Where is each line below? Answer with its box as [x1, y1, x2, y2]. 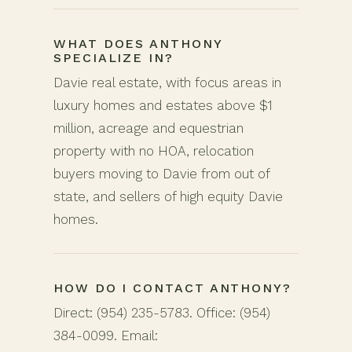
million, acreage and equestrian [53, 120, 244, 136]
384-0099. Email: [53, 327, 158, 343]
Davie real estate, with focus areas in [53, 75, 281, 90]
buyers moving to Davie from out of [53, 166, 269, 181]
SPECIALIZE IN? [53, 50, 174, 65]
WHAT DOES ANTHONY [53, 36, 222, 51]
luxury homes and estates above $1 [53, 97, 273, 113]
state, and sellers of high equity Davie [53, 189, 283, 204]
